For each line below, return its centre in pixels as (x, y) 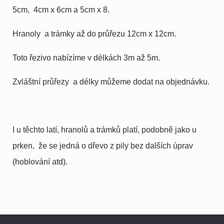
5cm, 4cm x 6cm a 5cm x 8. (61, 9)
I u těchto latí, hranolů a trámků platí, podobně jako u (104, 129)
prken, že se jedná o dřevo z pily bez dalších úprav (103, 145)
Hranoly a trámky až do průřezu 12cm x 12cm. (94, 33)
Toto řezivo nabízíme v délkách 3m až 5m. (86, 57)
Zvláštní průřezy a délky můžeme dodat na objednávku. (111, 81)
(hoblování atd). (40, 161)
